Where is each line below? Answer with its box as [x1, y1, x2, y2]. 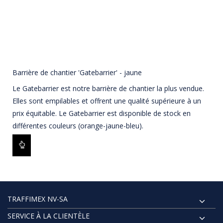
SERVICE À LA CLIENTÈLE [7, 211, 90, 221]
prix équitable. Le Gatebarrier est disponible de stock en [12, 109, 191, 118]
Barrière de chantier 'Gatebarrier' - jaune [12, 68, 142, 78]
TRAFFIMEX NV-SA [7, 194, 68, 204]
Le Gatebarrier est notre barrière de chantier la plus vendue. [12, 84, 204, 94]
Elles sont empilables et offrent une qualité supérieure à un [12, 96, 201, 106]
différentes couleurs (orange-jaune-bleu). [12, 121, 143, 131]
